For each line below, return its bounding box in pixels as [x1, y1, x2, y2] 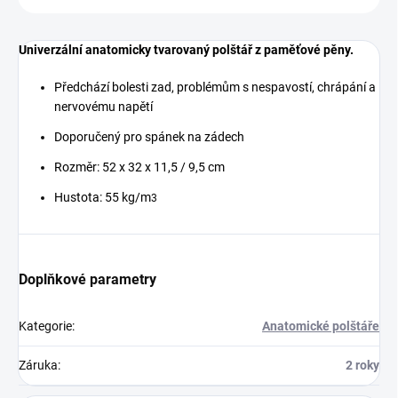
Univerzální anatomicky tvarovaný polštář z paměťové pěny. [19, 43, 354, 58]
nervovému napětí [54, 99, 153, 115]
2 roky [346, 358, 379, 373]
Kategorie [19, 319, 72, 334]
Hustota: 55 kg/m [54, 190, 151, 205]
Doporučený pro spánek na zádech [54, 130, 244, 145]
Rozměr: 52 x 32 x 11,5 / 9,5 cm [54, 160, 225, 175]
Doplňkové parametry [19, 271, 156, 289]
